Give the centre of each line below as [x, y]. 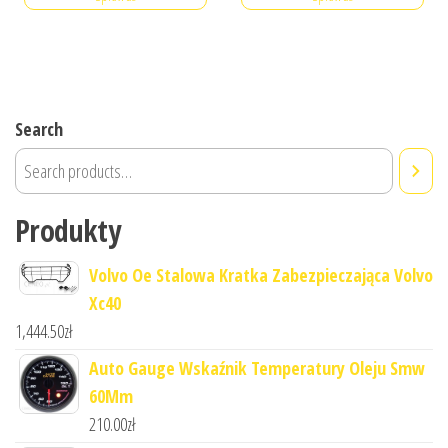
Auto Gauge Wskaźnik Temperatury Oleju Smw [257, 368]
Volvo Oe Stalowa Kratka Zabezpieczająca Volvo [261, 275]
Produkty [68, 231]
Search [39, 129]
